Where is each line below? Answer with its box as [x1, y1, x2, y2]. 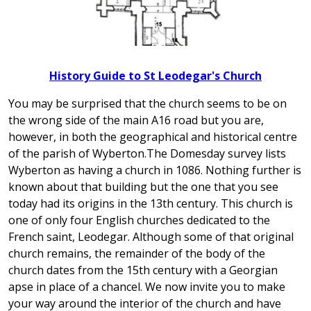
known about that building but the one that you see [8, 179, 278, 195]
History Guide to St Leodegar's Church [49, 68, 262, 84]
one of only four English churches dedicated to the [8, 212, 270, 228]
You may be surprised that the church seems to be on [8, 96, 287, 112]
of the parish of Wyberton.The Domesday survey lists [8, 146, 286, 162]
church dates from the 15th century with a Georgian [8, 262, 278, 278]
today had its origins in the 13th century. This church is [8, 196, 293, 212]
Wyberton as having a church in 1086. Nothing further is [8, 162, 301, 178]
